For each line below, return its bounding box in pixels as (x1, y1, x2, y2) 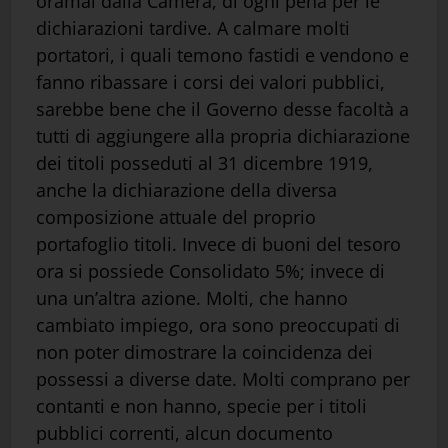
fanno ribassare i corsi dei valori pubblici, (36, 69, 385, 94)
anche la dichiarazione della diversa (36, 177, 337, 202)
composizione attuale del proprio (36, 204, 316, 229)
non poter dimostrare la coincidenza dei (36, 339, 373, 364)
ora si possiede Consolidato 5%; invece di (36, 258, 385, 283)
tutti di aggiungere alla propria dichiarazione (36, 123, 410, 148)
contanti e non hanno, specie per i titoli (36, 393, 367, 418)
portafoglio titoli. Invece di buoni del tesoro (36, 231, 401, 256)
